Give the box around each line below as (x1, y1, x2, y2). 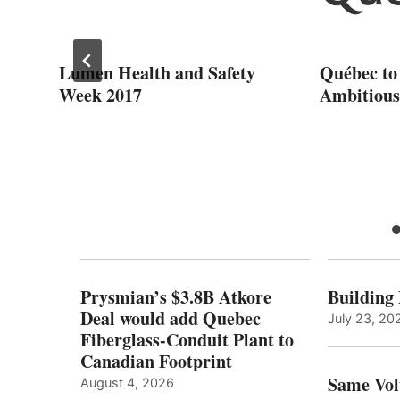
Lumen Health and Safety (59, 59, 255, 86)
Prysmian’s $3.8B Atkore (80, 283, 271, 310)
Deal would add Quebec (80, 304, 261, 331)
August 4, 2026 (80, 374, 174, 390)
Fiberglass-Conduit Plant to (80, 326, 294, 353)
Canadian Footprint (80, 347, 232, 374)
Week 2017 (59, 81, 142, 108)
